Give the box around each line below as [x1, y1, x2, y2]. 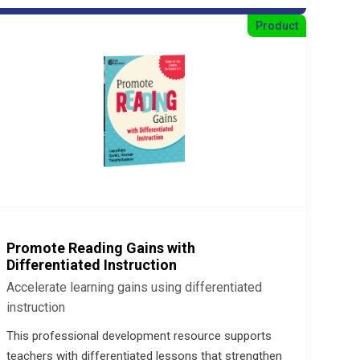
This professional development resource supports [6, 329, 272, 343]
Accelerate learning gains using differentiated [6, 280, 262, 295]
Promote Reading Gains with [6, 239, 195, 256]
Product [255, 19, 298, 32]
